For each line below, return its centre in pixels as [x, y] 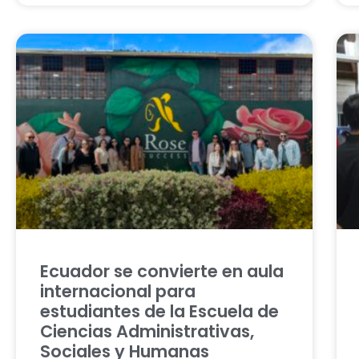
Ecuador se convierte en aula [162, 271]
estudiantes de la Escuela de [159, 311]
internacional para [118, 291]
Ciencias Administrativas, [147, 331]
